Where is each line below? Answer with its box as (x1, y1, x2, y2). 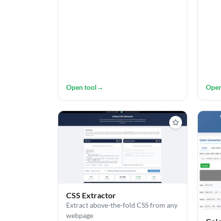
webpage (66, 211, 93, 220)
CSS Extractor (66, 190, 116, 200)
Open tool (66, 83, 97, 92)
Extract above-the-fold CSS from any (66, 201, 178, 210)
